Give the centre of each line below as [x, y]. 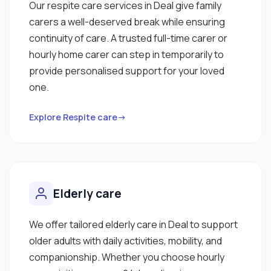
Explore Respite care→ [78, 117]
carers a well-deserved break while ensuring [127, 21]
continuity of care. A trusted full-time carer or [128, 38]
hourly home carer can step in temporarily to [126, 54]
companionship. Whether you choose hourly [127, 257]
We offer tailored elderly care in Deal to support [133, 224]
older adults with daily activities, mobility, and [126, 240]
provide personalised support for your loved [127, 70]
